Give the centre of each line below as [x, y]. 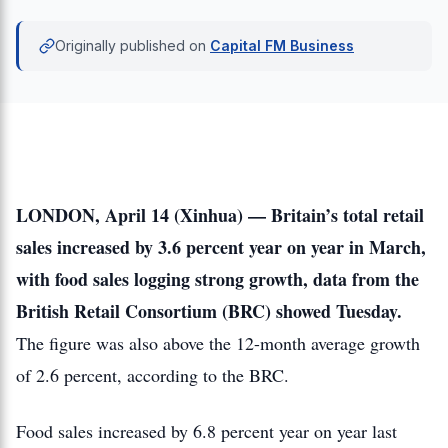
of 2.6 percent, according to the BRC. [152, 375]
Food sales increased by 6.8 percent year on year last [206, 431]
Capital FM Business [282, 45]
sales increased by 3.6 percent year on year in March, [221, 247]
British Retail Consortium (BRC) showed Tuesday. [209, 311]
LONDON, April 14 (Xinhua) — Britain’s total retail [220, 215]
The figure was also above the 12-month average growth [218, 343]
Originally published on [130, 45]
